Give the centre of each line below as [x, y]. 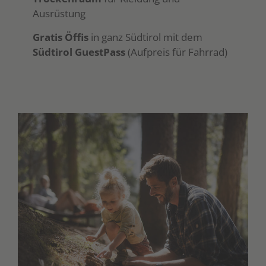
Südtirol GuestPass [79, 52]
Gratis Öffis [61, 37]
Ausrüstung [59, 14]
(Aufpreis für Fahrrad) [177, 52]
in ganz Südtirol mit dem [146, 37]
